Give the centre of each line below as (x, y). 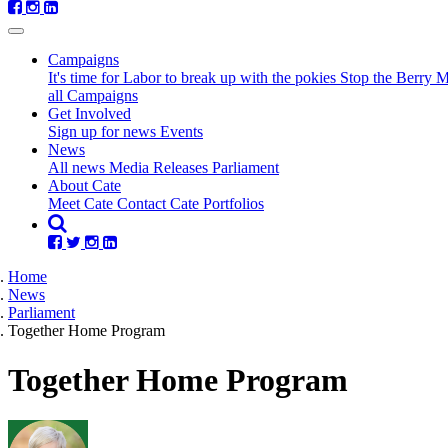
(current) (111, 149)
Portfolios (233, 204)
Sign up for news (104, 132)
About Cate (84, 186)
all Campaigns (93, 96)
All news (78, 168)
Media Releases (160, 168)
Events (181, 132)
